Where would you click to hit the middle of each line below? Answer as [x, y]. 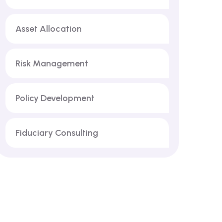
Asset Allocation [49, 29]
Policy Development [55, 98]
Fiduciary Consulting [57, 133]
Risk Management [52, 63]
